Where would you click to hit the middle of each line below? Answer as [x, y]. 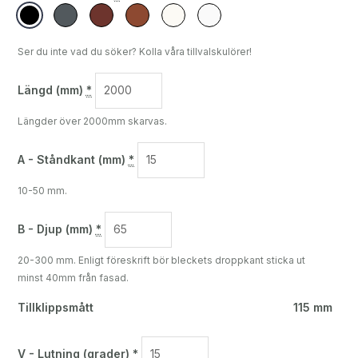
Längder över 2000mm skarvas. [92, 121]
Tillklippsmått [55, 307]
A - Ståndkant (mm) [71, 160]
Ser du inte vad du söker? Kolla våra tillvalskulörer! [134, 51]
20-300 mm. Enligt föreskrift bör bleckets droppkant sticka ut [161, 260]
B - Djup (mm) [55, 229]
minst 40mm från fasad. [73, 277]
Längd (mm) [50, 90]
